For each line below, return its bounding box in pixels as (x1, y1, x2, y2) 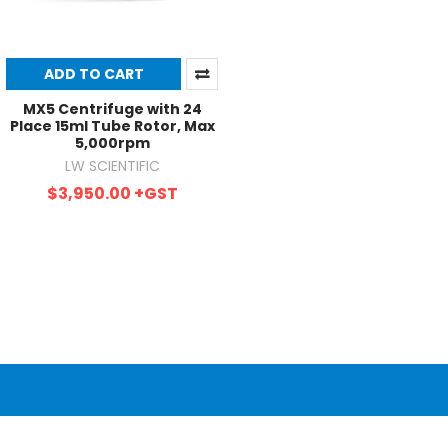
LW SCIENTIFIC (64, 155, 160, 176)
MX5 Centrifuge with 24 (22, 98, 202, 119)
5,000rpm (74, 132, 150, 153)
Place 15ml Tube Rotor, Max (9, 115, 215, 136)
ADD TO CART (43, 63, 144, 84)
